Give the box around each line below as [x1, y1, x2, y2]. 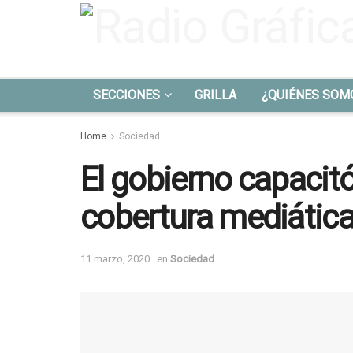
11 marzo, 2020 [80, 252, 150, 265]
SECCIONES [93, 87, 160, 102]
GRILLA [195, 87, 236, 102]
